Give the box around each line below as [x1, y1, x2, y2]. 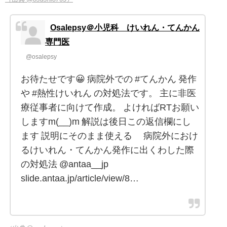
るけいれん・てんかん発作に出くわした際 [21, 145, 194, 155]
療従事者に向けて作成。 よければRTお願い [21, 103, 199, 112]
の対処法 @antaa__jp [21, 160, 108, 169]
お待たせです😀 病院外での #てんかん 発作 [21, 74, 197, 84]
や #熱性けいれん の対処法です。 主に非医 [21, 89, 196, 98]
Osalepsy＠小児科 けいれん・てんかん [50, 23, 200, 32]
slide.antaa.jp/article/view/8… [21, 174, 139, 183]
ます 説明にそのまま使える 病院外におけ [21, 131, 198, 141]
